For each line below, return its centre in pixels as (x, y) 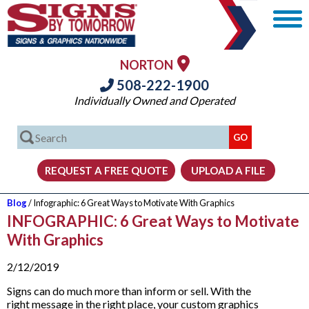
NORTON (148, 65)
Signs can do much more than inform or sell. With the (129, 291)
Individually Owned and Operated (154, 100)
